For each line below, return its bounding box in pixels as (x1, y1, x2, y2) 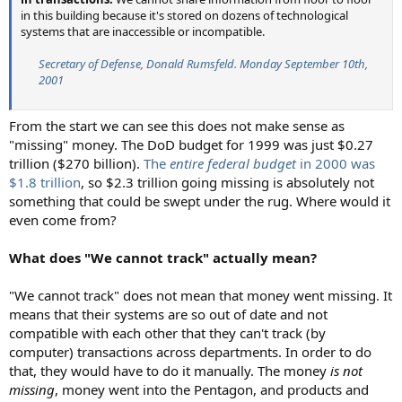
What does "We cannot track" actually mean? (9, 249, 317, 267)
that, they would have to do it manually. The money (9, 362, 330, 380)
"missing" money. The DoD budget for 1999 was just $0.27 (9, 135, 373, 154)
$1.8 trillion (9, 173, 81, 192)
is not (330, 362, 363, 380)
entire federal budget (170, 154, 296, 173)
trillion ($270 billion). (9, 154, 144, 173)
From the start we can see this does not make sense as (9, 117, 345, 135)
